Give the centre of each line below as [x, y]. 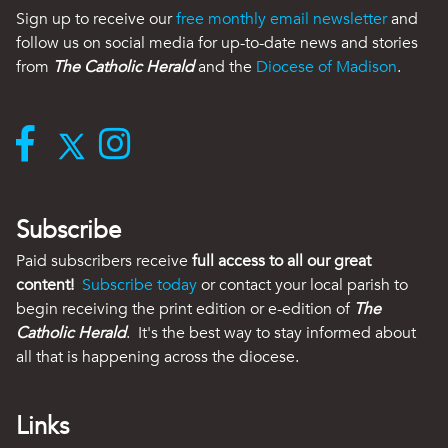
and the [225, 67]
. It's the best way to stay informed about [271, 333]
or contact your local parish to [302, 285]
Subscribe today [139, 285]
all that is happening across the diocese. [157, 357]
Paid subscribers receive [104, 261]
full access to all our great [281, 261]
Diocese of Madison [326, 67]
